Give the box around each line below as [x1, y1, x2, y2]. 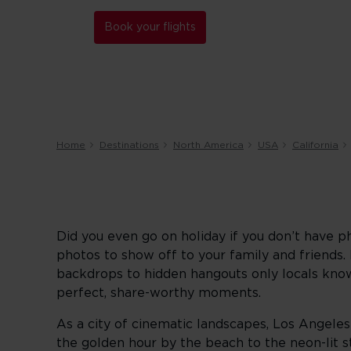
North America [173, 140, 244, 150]
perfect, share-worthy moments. [56, 287, 261, 299]
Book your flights [104, 22, 196, 33]
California [292, 140, 338, 150]
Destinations [100, 140, 159, 150]
